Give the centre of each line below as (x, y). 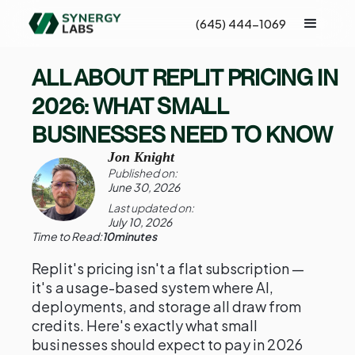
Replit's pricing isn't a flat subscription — (168, 268)
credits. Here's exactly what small (145, 325)
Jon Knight (141, 157)
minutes (136, 236)
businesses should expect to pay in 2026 (168, 344)
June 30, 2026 (144, 187)
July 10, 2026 (140, 222)
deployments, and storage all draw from (167, 306)
